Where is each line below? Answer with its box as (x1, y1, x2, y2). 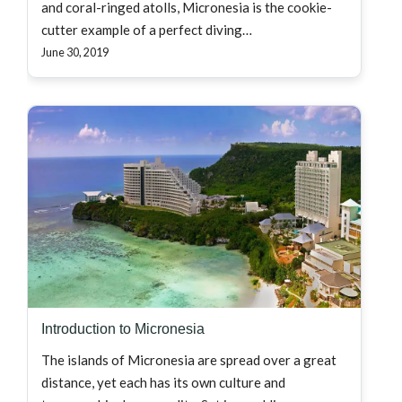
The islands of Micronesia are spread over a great (41, 352, 336, 369)
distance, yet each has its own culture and (41, 374, 285, 391)
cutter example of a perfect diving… (41, 22, 252, 39)
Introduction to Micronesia (41, 321, 205, 337)
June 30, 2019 (41, 46, 109, 60)
